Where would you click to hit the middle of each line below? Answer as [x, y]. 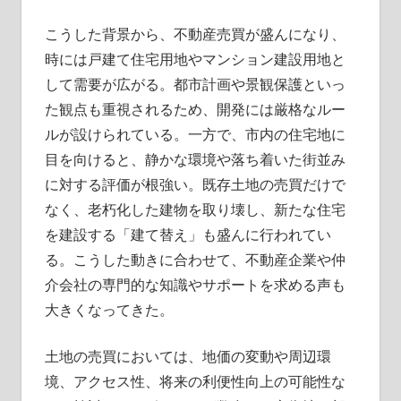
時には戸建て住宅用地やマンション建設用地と [195, 59]
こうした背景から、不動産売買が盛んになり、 [195, 34]
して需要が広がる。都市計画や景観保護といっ [195, 84]
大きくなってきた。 [109, 309]
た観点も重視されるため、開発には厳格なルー [195, 109]
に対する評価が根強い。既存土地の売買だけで [195, 184]
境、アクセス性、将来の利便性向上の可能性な [195, 381]
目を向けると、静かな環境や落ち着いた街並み [195, 159]
